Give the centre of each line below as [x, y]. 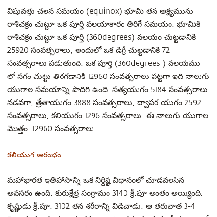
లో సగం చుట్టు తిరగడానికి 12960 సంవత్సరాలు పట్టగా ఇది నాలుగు [108, 77]
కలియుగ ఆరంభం [34, 154]
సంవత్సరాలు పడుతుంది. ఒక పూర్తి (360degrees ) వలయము [104, 63]
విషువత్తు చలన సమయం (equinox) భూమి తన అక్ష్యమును [100, 11]
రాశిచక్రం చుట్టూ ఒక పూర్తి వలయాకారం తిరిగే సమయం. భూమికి [104, 24]
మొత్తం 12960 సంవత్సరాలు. [52, 129]
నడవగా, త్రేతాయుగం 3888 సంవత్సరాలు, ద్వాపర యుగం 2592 [104, 103]
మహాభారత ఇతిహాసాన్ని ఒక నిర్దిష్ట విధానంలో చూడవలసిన [96, 180]
